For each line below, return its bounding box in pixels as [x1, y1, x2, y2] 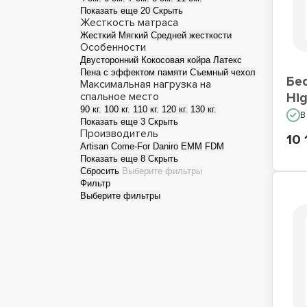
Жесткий [80, 30, 116, 40]
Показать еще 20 [80, 5, 153, 16]
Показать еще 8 [80, 153, 148, 164]
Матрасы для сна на [107, 19, 238, 35]
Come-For [111, 141, 150, 151]
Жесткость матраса [80, 16, 178, 29]
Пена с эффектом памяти [80, 67, 187, 77]
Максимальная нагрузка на [80, 77, 211, 91]
